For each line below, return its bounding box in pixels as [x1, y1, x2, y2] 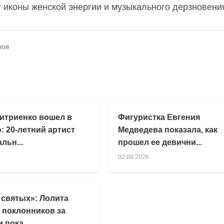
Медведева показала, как [118, 125, 218, 134]
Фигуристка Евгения [118, 112, 200, 121]
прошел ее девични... [118, 137, 202, 146]
